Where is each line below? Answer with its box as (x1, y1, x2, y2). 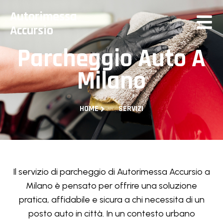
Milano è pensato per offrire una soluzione (26, 180, 197, 191)
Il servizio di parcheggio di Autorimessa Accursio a (13, 166, 210, 177)
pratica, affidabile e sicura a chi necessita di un (18, 194, 205, 205)
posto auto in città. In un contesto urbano (28, 208, 195, 219)
